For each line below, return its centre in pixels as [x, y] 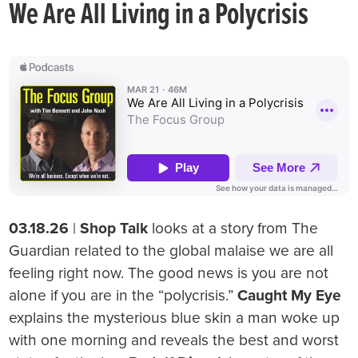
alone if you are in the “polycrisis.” [123, 296]
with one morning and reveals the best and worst [174, 340]
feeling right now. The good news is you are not [169, 273]
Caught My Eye [290, 296]
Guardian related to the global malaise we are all [171, 251]
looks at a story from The [233, 229]
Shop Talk [114, 229]
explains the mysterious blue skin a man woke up [175, 318]
